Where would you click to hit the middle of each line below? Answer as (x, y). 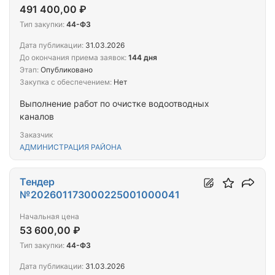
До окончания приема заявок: (73, 58)
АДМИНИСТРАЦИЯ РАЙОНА (71, 147)
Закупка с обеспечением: (66, 82)
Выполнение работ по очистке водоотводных (114, 104)
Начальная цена (49, 217)
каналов (37, 117)
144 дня (143, 58)
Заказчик (36, 135)
